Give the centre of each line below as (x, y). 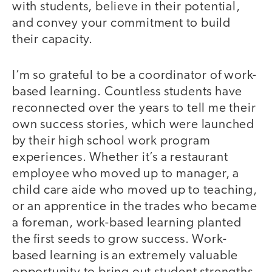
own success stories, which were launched (133, 124)
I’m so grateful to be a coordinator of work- (135, 75)
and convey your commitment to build (121, 24)
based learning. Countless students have (127, 92)
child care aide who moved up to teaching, (135, 190)
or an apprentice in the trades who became (135, 206)
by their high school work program (111, 141)
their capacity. (53, 40)
